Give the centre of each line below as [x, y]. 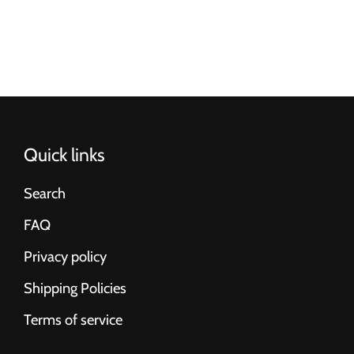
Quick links [64, 155]
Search [45, 194]
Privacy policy [65, 257]
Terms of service [73, 320]
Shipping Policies [75, 288]
